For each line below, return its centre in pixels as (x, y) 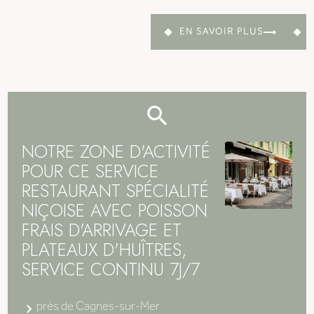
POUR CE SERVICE (90, 171)
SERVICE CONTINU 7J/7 (111, 269)
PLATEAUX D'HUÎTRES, (104, 250)
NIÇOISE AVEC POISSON (115, 211)
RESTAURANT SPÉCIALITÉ (116, 191)
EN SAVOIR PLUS (221, 32)
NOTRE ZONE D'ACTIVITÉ (116, 152)
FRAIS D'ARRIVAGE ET (102, 230)
